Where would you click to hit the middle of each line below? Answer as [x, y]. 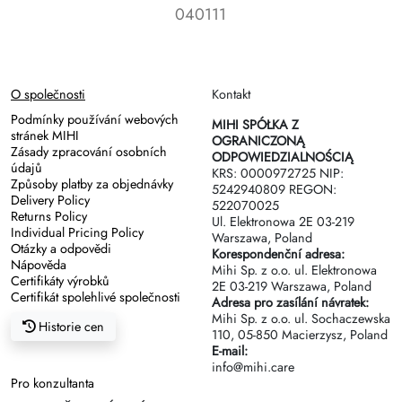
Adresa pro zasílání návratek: [290, 303]
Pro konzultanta [52, 384]
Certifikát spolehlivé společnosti [96, 297]
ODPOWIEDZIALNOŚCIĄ [283, 157]
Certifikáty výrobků [60, 281]
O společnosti [48, 95]
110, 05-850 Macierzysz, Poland [300, 335]
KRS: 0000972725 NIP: [278, 174]
